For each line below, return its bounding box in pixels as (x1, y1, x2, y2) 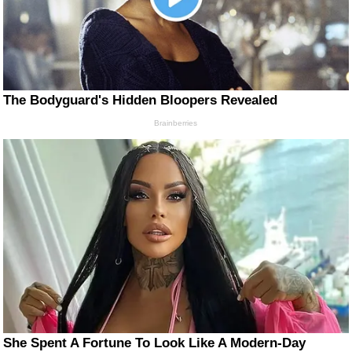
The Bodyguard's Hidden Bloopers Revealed (3, 92, 278, 108)
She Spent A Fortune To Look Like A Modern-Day (3, 335, 306, 350)
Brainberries (154, 118, 198, 127)
